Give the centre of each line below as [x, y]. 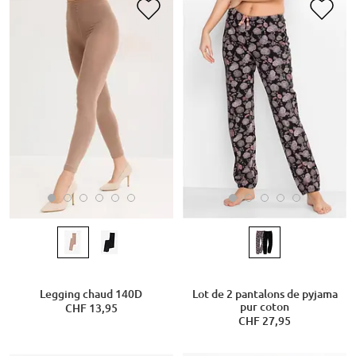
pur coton [265, 306]
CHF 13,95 [91, 308]
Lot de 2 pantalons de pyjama [265, 294]
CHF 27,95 [265, 321]
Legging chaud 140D [91, 294]
